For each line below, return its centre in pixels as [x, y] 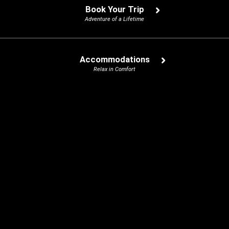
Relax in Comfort [114, 69]
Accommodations [114, 60]
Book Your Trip [114, 9]
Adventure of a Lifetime [114, 19]
